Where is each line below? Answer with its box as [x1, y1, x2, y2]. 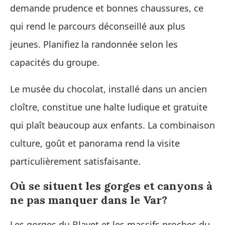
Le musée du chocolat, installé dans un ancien [10, 82, 207, 95]
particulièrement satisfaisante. [10, 155, 141, 167]
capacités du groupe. [10, 56, 99, 68]
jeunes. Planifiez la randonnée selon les [10, 38, 178, 50]
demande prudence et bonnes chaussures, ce [10, 2, 203, 14]
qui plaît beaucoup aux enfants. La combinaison [10, 119, 215, 131]
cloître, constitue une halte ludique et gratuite [10, 100, 207, 113]
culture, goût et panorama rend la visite [10, 137, 180, 149]
